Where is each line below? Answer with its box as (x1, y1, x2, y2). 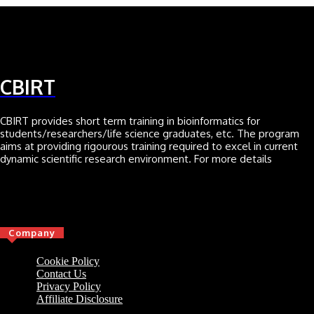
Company (8, 226, 55, 238)
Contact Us (36, 267, 86, 280)
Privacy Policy (36, 280, 101, 292)
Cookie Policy (36, 254, 100, 267)
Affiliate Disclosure (36, 292, 123, 305)
